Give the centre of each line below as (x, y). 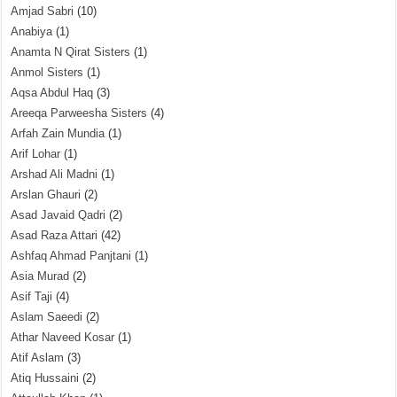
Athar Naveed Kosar (63, 337)
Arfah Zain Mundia (58, 133)
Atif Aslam (38, 358)
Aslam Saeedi (47, 317)
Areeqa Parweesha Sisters (79, 113)
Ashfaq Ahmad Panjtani (71, 256)
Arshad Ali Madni (54, 174)
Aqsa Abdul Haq (52, 93)
